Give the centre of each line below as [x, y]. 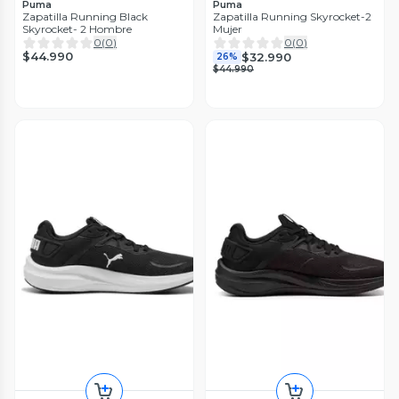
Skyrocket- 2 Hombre [77, 29]
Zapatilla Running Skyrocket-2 [292, 17]
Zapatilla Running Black [85, 17]
